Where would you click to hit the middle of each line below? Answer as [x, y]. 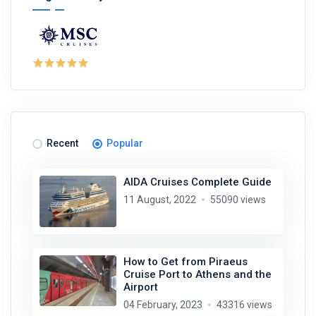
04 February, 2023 [163, 304]
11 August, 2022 [159, 200]
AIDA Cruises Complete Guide [197, 182]
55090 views [238, 200]
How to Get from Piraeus [185, 261]
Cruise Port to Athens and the [197, 274]
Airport [140, 287]
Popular [125, 144]
